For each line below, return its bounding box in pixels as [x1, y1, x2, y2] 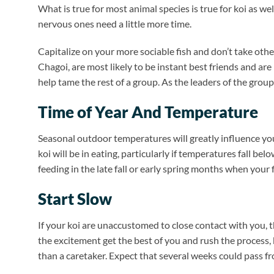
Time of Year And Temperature [38, 103, 258, 122]
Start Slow [38, 189, 112, 208]
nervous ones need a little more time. [38, 17, 191, 29]
